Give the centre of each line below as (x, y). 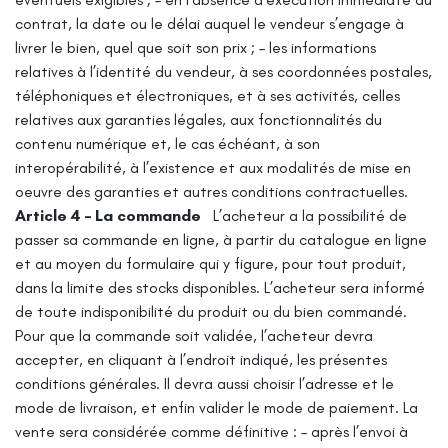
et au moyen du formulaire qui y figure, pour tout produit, (210, 263)
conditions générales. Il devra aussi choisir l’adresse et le (204, 383)
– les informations (317, 47)
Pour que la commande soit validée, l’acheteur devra (194, 335)
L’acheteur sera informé (344, 287)
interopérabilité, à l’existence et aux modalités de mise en (213, 167)
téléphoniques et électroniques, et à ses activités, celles (207, 95)
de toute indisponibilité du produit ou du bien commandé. (211, 311)
